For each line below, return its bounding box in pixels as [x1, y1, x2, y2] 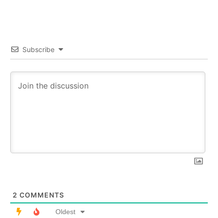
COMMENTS [18, 190, 64, 199]
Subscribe [22, 45, 54, 54]
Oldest [55, 207, 75, 216]
